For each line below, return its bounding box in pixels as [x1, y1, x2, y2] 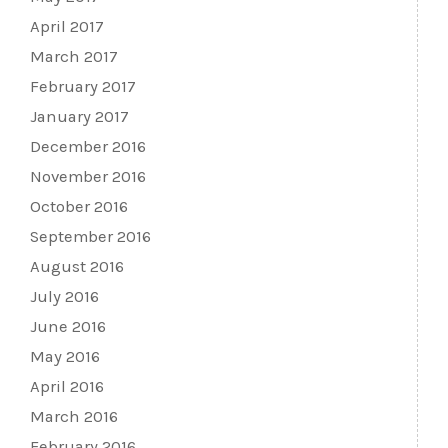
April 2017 [30, 17, 104, 37]
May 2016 [30, 347, 100, 367]
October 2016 [30, 197, 128, 217]
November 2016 [30, 167, 146, 187]
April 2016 [30, 377, 104, 397]
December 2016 [30, 137, 146, 157]
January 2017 [30, 107, 129, 127]
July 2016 [30, 287, 99, 307]
